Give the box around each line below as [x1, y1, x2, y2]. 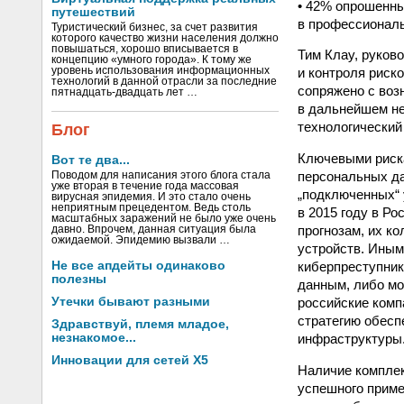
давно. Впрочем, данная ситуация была [51, 224, 256, 234]
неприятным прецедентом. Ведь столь [51, 202, 251, 213]
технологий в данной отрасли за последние [51, 76, 277, 87]
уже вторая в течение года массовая [51, 180, 239, 191]
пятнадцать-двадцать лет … [51, 87, 197, 97]
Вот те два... [51, 153, 130, 167]
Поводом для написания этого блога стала [51, 170, 271, 180]
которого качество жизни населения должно [51, 32, 279, 43]
